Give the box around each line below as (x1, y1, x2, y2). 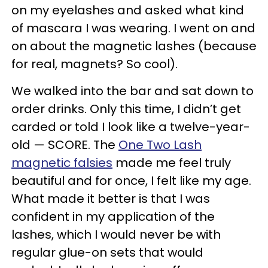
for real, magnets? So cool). (11, 55, 178, 72)
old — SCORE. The (11, 136, 118, 153)
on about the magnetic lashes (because (11, 37, 257, 54)
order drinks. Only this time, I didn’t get (11, 100, 241, 117)
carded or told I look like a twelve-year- (11, 118, 250, 135)
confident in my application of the (11, 208, 215, 225)
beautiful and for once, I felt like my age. (11, 172, 251, 189)
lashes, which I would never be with (11, 226, 221, 243)
